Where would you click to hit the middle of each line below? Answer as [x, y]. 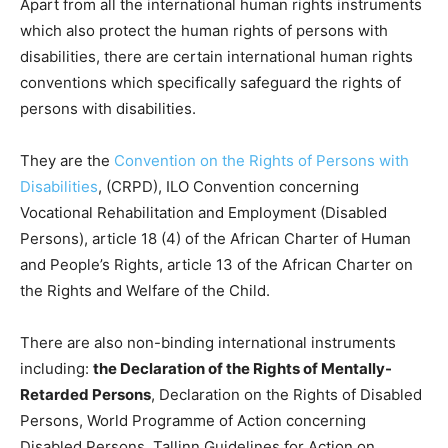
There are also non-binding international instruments [208, 343]
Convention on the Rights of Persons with [261, 161]
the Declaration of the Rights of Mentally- [242, 369]
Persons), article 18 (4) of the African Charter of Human [215, 239]
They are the [67, 161]
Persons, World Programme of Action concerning [193, 421]
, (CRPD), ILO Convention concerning [228, 187]
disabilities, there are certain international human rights [216, 57]
